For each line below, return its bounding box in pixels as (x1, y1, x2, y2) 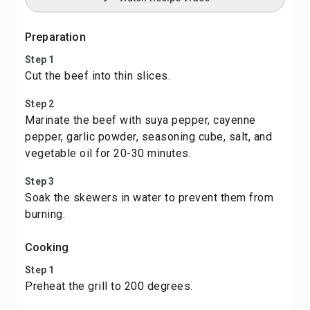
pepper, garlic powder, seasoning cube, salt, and (25, 130, 272, 143)
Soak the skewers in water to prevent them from (25, 191, 273, 204)
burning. (25, 208, 65, 221)
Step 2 (25, 98, 55, 109)
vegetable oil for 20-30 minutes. (25, 147, 191, 160)
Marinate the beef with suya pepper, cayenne (25, 113, 256, 127)
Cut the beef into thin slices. (25, 69, 170, 82)
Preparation (25, 30, 86, 44)
